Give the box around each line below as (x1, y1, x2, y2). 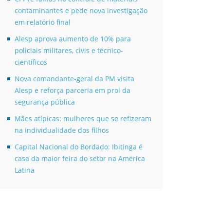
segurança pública (15, 97, 75, 107)
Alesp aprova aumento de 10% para (15, 34, 131, 44)
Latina (15, 165, 35, 175)
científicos (15, 57, 47, 67)
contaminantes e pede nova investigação (15, 6, 147, 16)
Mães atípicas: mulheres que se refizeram (15, 114, 151, 124)
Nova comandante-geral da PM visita (15, 74, 134, 84)
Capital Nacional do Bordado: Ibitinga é (15, 142, 143, 152)
